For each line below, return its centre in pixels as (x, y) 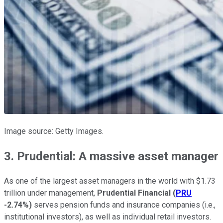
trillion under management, (51, 193)
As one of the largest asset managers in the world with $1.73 (110, 181)
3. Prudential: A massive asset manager (111, 157)
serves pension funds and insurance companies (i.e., (124, 205)
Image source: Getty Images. (54, 131)
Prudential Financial (134, 193)
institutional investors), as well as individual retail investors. (108, 217)
